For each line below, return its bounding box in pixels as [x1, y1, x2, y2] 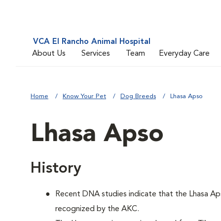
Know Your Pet [63, 93, 106, 100]
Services [81, 49, 110, 58]
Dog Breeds [120, 93, 156, 100]
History [31, 161, 81, 176]
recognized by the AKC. [55, 205, 139, 213]
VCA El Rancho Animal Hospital [33, 38, 150, 46]
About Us [32, 49, 66, 58]
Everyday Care [159, 49, 210, 58]
